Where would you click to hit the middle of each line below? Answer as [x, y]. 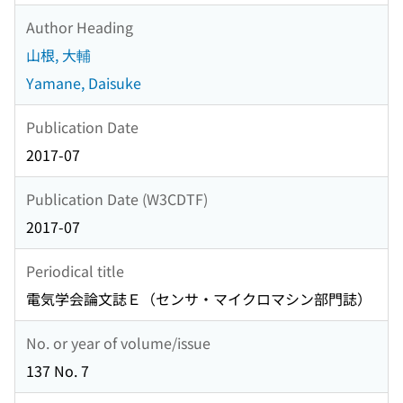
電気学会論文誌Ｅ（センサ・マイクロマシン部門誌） [199, 299]
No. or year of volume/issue [118, 342]
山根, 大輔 [58, 55]
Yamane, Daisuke [84, 83]
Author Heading [80, 27]
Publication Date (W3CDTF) [117, 198]
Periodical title [75, 270]
